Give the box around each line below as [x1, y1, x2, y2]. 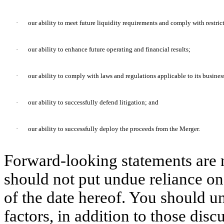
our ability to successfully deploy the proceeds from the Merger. [28, 125, 200, 133]
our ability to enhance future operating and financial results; [28, 45, 190, 53]
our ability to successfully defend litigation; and [28, 98, 158, 106]
